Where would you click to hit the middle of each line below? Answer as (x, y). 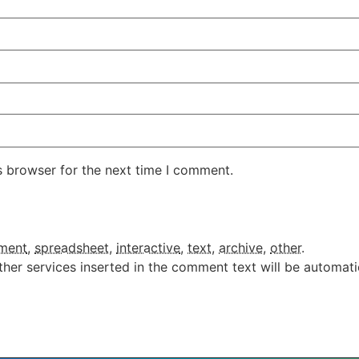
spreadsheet (72, 247)
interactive (148, 247)
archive (241, 247)
